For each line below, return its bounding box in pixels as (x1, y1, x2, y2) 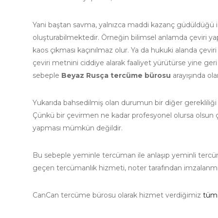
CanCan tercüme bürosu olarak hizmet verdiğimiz (33, 191, 203, 200)
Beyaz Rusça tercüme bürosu (61, 71, 171, 80)
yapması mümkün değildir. (33, 124, 123, 133)
